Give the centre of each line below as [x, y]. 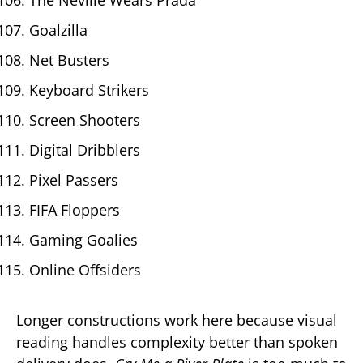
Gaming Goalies [83, 239]
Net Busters [69, 60]
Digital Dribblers [85, 149]
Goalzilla [58, 30]
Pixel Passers [74, 179]
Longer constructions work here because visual [177, 320]
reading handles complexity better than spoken [177, 342]
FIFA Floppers [75, 209]
